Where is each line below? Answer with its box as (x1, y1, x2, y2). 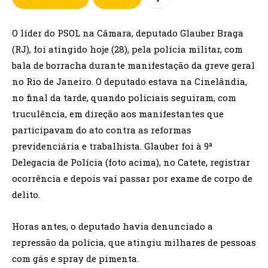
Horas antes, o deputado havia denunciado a (12, 220, 213, 232)
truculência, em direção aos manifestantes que (12, 108, 224, 120)
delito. (12, 188, 40, 200)
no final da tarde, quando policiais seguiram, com (12, 92, 236, 103)
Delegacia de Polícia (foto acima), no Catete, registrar (12, 156, 250, 168)
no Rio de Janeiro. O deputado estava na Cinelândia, (12, 75, 247, 87)
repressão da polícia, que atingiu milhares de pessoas (12, 236, 256, 248)
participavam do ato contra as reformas (12, 124, 191, 136)
